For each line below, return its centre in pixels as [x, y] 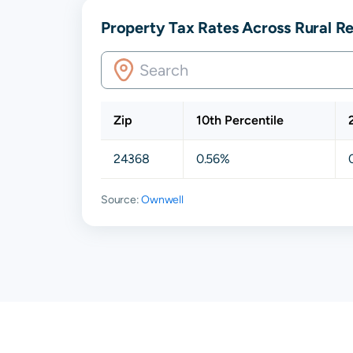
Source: [121, 199]
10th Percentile [240, 120]
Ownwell [162, 199]
